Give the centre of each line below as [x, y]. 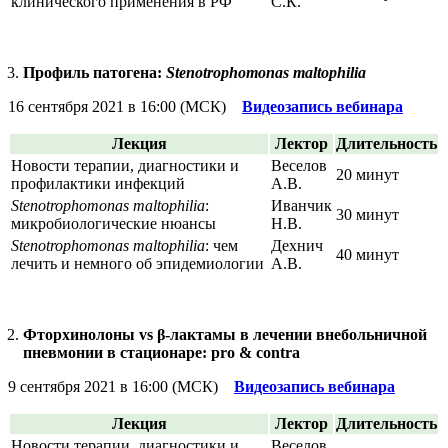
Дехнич [297, 245]
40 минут [367, 254]
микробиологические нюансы [113, 223]
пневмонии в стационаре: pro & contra [161, 352]
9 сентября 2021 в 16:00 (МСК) [121, 386]
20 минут [367, 174]
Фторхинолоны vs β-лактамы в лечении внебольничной [225, 334]
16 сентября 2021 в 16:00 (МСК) [125, 106]
